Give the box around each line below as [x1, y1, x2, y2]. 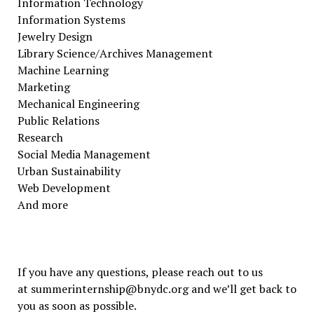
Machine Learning [17, 62, 109, 78]
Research [17, 130, 63, 145]
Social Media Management [17, 146, 151, 162]
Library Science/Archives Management [17, 46, 213, 61]
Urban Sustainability [17, 163, 121, 179]
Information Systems [17, 12, 125, 27]
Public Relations [17, 113, 100, 128]
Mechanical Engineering [17, 96, 139, 111]
